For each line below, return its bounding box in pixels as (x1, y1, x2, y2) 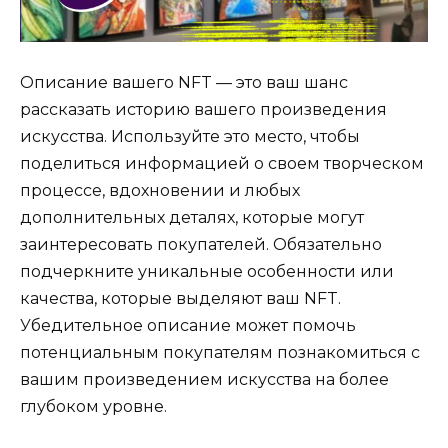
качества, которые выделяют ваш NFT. (20, 289, 341, 309)
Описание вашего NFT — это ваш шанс (20, 73, 348, 93)
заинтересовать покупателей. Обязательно (20, 235, 382, 255)
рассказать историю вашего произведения (20, 100, 387, 120)
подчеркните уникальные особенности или (20, 262, 394, 282)
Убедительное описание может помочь (20, 316, 356, 336)
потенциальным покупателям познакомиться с (20, 343, 420, 363)
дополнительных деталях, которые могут (20, 208, 364, 228)
